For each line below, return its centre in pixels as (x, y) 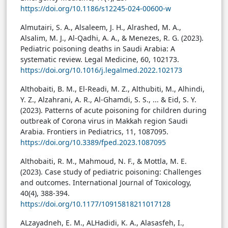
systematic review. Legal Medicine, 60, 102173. (100, 60)
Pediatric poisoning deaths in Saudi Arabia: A (98, 49)
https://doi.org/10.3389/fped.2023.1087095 (93, 142)
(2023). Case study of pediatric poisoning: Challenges (111, 172)
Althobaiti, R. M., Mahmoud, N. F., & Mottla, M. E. (104, 161)
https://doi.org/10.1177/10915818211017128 (95, 204)
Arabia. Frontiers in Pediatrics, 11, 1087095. (94, 132)
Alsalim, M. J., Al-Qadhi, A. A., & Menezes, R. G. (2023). (112, 38)
